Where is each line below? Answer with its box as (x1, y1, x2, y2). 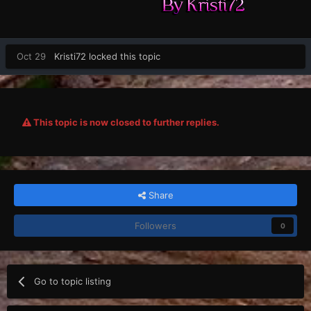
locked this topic (86, 50, 160, 62)
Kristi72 (54, 50, 86, 62)
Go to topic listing (34, 275, 112, 287)
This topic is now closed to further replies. (31, 116, 219, 128)
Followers (135, 219, 176, 231)
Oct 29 (17, 50, 46, 62)
